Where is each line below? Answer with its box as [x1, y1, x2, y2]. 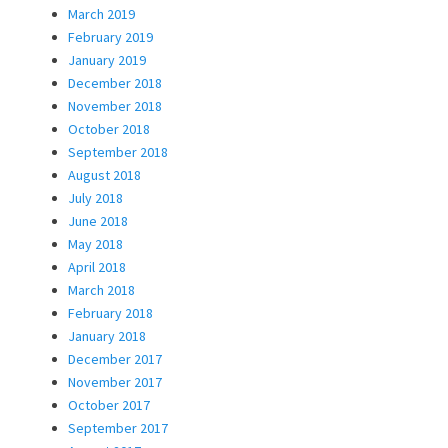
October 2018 [68, 119, 150, 138]
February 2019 [68, 27, 153, 46]
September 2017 [68, 418, 168, 437]
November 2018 [68, 96, 162, 115]
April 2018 [68, 257, 126, 276]
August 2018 [68, 165, 141, 184]
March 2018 [68, 280, 135, 299]
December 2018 [68, 73, 162, 92]
